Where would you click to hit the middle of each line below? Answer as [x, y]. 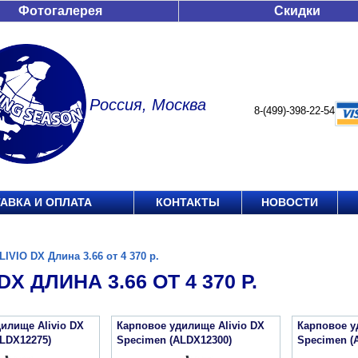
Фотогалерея [60, 11]
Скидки [297, 11]
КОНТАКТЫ [188, 202]
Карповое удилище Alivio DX [191, 326]
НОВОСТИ [290, 202]
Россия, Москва [148, 105]
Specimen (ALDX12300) [174, 340]
